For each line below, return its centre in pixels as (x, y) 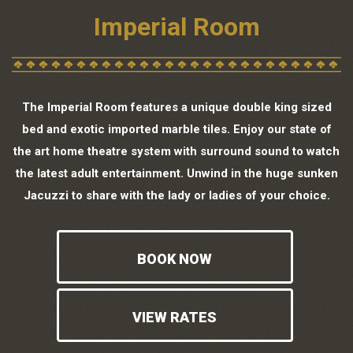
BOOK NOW (175, 258)
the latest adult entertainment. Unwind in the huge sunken (176, 173)
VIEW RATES (175, 317)
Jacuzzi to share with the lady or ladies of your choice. (176, 195)
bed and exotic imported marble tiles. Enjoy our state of (176, 129)
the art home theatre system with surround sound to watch (176, 151)
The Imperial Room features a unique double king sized (176, 107)
